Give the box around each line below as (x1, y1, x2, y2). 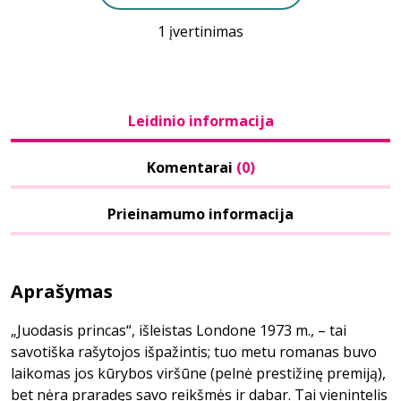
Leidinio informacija (127, 111, 274, 131)
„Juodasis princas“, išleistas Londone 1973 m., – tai (11, 320, 346, 340)
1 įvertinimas (158, 21, 243, 41)
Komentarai (146, 158, 236, 177)
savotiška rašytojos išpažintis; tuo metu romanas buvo (11, 342, 377, 362)
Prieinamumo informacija (107, 204, 294, 224)
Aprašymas (11, 279, 113, 303)
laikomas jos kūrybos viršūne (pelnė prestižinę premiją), (11, 363, 386, 383)
